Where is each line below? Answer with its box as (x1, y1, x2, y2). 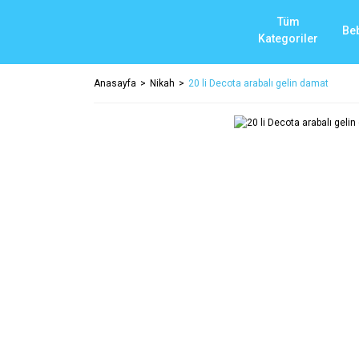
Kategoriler (258, 32, 318, 45)
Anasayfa (94, 78, 136, 89)
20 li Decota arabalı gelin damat (188, 78, 329, 89)
